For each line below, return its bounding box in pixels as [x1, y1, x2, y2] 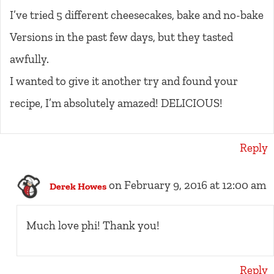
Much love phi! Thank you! [26, 218, 160, 233]
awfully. [10, 52, 49, 67]
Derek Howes [49, 180, 106, 192]
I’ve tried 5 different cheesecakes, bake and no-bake [10, 8, 264, 23]
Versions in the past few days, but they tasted [10, 30, 233, 45]
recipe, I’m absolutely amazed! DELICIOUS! [10, 96, 223, 111]
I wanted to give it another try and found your [10, 74, 238, 89]
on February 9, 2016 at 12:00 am [108, 178, 266, 193]
